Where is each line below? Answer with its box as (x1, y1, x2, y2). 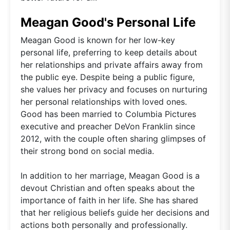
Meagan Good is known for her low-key (21, 34, 175, 45)
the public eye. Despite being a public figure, (21, 71, 195, 82)
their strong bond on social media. (21, 145, 154, 156)
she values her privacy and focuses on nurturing (21, 84, 207, 94)
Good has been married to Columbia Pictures (21, 108, 196, 119)
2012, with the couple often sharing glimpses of (21, 133, 206, 144)
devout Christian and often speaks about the (21, 182, 195, 193)
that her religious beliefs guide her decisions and (21, 207, 209, 218)
